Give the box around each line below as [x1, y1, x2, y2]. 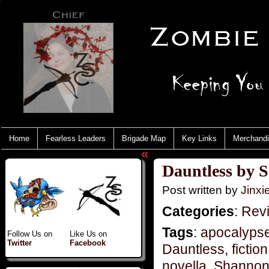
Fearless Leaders [46, 133, 106, 143]
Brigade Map [122, 133, 166, 143]
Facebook [70, 238, 106, 247]
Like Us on [70, 229, 107, 238]
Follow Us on [7, 229, 52, 238]
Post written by [162, 183, 241, 196]
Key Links [182, 133, 217, 143]
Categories [162, 203, 234, 219]
